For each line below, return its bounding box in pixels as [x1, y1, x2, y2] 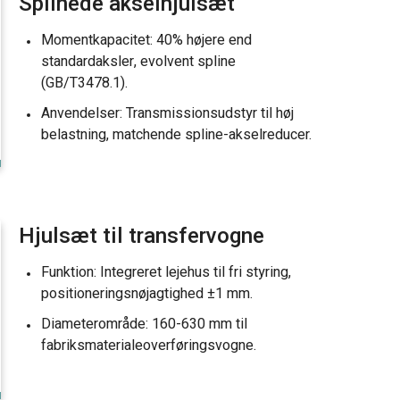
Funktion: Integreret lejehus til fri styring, [41, 262, 291, 283]
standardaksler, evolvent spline [41, 51, 236, 72]
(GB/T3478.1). [41, 72, 128, 94]
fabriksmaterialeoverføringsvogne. [41, 335, 256, 356]
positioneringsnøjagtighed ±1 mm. [41, 283, 253, 304]
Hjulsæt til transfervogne [19, 221, 264, 252]
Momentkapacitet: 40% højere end [41, 29, 252, 51]
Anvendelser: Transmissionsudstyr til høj [41, 103, 294, 124]
